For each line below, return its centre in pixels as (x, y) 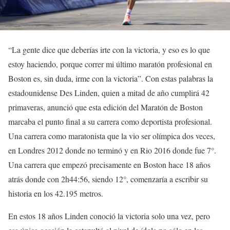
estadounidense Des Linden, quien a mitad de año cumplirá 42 (109, 93)
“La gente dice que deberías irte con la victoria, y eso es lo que (109, 50)
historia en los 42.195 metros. (56, 194)
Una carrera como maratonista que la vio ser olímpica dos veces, (112, 136)
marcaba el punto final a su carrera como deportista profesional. (110, 122)
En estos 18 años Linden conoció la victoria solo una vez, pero (109, 216)
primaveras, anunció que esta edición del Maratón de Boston (106, 107)
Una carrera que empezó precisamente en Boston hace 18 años (109, 165)
